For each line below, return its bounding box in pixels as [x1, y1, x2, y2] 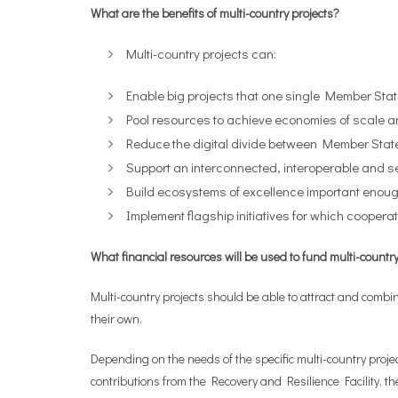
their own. [91, 310, 142, 327]
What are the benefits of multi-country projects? [91, 4, 339, 21]
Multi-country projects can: [126, 44, 276, 62]
